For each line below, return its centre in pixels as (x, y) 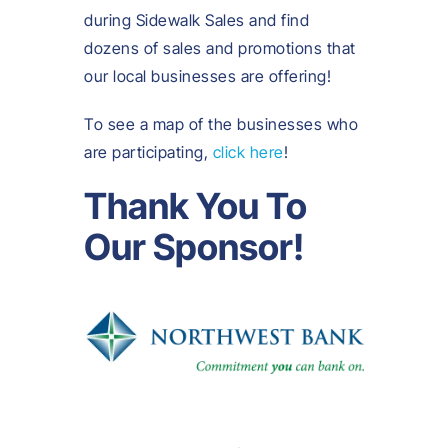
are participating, (148, 152)
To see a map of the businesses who (221, 124)
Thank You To (195, 206)
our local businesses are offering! (207, 76)
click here (248, 152)
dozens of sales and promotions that (220, 48)
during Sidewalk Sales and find (196, 20)
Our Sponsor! (194, 247)
